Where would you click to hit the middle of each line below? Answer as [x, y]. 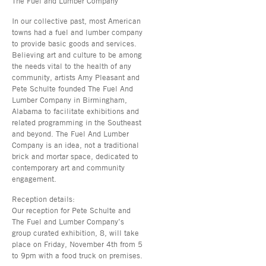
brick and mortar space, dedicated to [75, 156]
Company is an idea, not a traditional [75, 145]
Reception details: [43, 199]
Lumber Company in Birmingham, [69, 99]
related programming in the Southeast [77, 122]
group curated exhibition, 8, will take [75, 232]
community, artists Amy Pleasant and [76, 77]
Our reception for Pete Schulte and [71, 210]
